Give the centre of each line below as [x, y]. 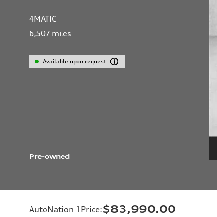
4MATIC [43, 19]
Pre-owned [50, 156]
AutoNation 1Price [64, 209]
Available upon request [75, 61]
